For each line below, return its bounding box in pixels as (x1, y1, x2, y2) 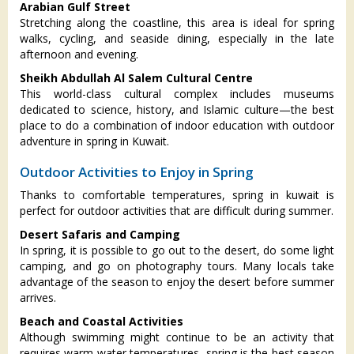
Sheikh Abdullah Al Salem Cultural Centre (20, 70, 253, 86)
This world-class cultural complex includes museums (20, 86, 334, 102)
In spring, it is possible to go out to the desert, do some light (20, 243, 334, 258)
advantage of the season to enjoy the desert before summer (20, 274, 334, 290)
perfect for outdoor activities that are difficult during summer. (20, 203, 333, 219)
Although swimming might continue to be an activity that (20, 330, 334, 345)
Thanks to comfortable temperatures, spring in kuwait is (20, 187, 334, 203)
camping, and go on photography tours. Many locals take (20, 258, 334, 274)
